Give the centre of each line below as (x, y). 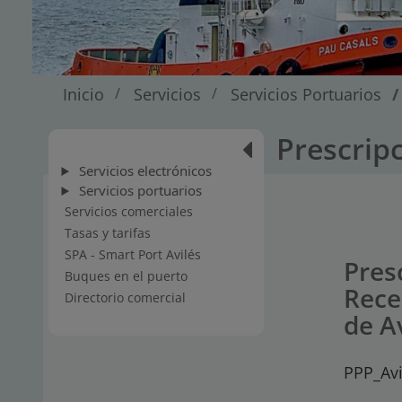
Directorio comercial (125, 297)
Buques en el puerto (126, 276)
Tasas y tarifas (107, 233)
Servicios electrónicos (144, 170)
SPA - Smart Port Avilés (132, 254)
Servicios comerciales (128, 211)
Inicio (83, 94)
